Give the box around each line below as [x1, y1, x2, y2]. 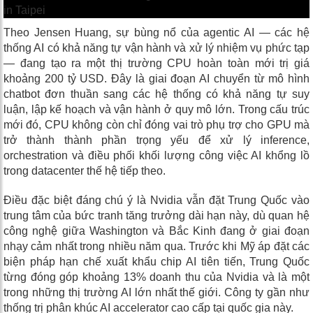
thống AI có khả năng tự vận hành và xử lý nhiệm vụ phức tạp [3, 42, 310, 54]
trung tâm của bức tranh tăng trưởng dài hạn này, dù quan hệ [3, 210, 310, 222]
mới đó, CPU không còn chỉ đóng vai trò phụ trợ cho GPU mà [3, 119, 310, 131]
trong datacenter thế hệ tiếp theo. [3, 165, 166, 177]
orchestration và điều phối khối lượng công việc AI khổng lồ [3, 150, 310, 162]
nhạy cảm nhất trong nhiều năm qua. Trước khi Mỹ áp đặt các [3, 240, 310, 253]
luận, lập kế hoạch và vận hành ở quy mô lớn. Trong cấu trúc [3, 103, 310, 116]
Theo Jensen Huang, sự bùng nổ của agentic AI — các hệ [3, 27, 310, 39]
